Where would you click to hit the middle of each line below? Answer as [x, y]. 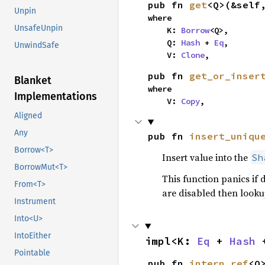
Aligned [28, 116]
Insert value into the [206, 157]
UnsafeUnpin [38, 28]
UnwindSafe [37, 46]
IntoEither [33, 236]
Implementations [56, 97]
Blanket [33, 81]
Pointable [32, 253]
